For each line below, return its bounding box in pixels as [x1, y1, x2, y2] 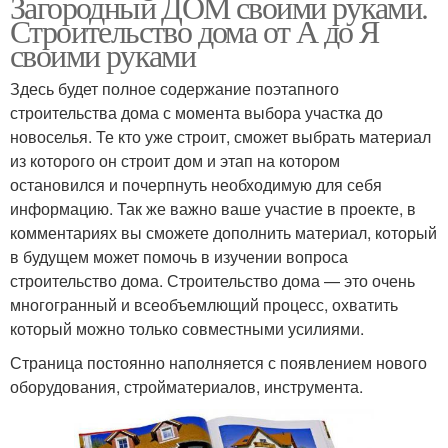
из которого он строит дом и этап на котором [10, 148, 340, 172]
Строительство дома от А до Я [10, 8, 379, 52]
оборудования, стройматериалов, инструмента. [10, 374, 363, 398]
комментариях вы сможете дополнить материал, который [10, 220, 437, 244]
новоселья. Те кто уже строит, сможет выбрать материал [10, 124, 431, 148]
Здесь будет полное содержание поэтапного [10, 76, 339, 100]
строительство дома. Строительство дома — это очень [10, 268, 415, 292]
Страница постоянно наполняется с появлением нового [10, 350, 427, 374]
